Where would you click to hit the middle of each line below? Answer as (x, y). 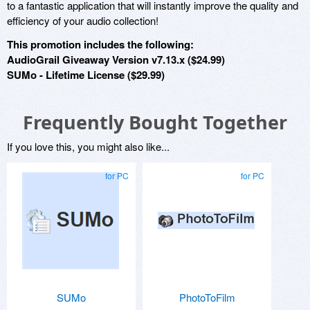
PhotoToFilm (207, 297)
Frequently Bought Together (155, 122)
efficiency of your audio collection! (83, 20)
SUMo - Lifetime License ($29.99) (86, 74)
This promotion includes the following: (100, 44)
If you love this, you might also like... (88, 146)
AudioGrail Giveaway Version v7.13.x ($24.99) (116, 59)
